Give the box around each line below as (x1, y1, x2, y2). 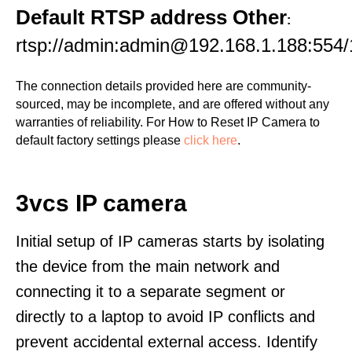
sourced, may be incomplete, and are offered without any (16, 97, 329, 111)
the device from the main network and (16, 258, 280, 275)
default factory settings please (16, 134, 184, 147)
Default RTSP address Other (16, 5, 287, 29)
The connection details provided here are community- (16, 79, 311, 93)
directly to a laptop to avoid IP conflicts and (16, 308, 315, 325)
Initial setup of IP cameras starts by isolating (16, 233, 324, 250)
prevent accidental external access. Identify (16, 333, 317, 350)
